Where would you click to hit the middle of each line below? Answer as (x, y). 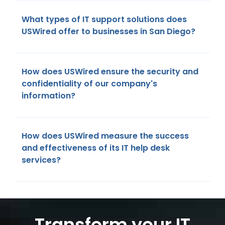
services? (41, 160)
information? (48, 96)
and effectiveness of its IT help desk (96, 148)
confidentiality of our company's (89, 84)
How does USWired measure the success (105, 136)
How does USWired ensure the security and (110, 72)
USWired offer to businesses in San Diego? (108, 32)
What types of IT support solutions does (104, 20)
